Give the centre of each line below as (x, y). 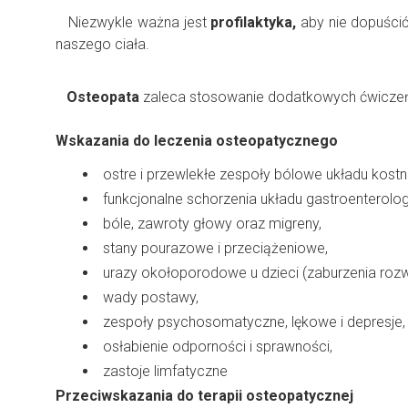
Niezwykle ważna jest (133, 22)
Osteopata (97, 97)
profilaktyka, (254, 22)
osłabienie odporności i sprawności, (218, 347)
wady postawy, (151, 297)
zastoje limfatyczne (165, 371)
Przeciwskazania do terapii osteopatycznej (204, 396)
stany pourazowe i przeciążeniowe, (215, 248)
